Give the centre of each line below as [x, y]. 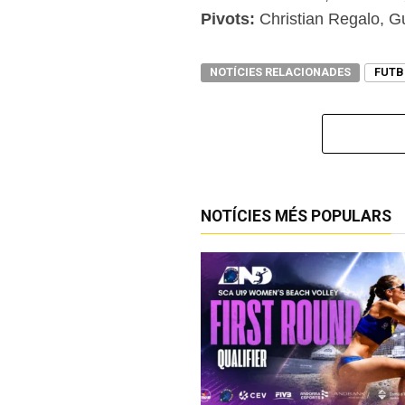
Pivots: [228, 19]
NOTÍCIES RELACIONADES [280, 72]
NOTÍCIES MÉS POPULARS [296, 216]
